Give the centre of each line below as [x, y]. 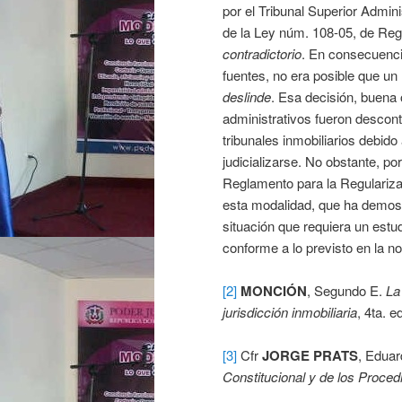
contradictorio [262, 53]
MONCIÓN [274, 290]
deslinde [247, 96]
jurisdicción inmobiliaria [290, 311]
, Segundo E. [346, 290]
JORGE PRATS [310, 356]
